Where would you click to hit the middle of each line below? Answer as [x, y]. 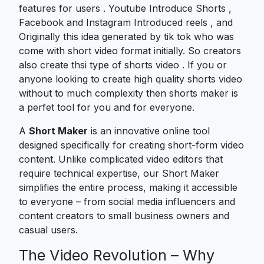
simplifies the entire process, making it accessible [128, 187]
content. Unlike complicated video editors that [121, 159]
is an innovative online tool [149, 131]
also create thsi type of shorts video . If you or [123, 65]
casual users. [48, 230]
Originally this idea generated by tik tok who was [126, 36]
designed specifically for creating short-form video [131, 145]
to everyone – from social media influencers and [127, 201]
